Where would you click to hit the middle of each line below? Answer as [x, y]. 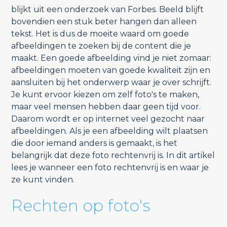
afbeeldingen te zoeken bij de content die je [101, 46]
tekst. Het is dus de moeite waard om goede [100, 34]
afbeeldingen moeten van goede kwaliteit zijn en [110, 70]
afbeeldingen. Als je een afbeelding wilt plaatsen [109, 131]
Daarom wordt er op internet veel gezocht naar [108, 119]
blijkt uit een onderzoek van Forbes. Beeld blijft [107, 10]
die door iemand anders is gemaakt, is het [94, 143]
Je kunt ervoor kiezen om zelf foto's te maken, [105, 95]
